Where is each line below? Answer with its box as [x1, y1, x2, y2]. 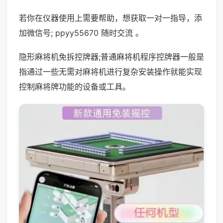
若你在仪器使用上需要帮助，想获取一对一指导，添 [19, 13, 202, 23]
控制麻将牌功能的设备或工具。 [19, 82, 130, 92]
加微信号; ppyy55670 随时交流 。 [19, 28, 143, 38]
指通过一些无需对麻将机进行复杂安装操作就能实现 [19, 67, 202, 77]
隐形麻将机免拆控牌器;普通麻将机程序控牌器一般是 [19, 52, 204, 62]
